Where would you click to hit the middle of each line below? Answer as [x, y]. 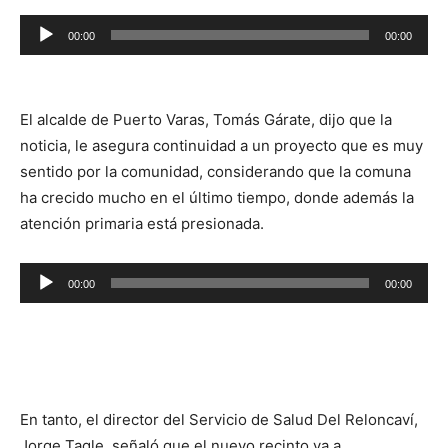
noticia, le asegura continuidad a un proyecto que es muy [221, 145]
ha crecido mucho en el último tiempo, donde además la [217, 197]
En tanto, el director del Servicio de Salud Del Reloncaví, [219, 419]
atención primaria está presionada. [142, 223]
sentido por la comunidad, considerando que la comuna [215, 171]
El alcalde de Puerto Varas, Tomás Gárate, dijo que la [206, 119]
